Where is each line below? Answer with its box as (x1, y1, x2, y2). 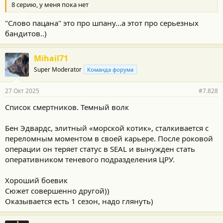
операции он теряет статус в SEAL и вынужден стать (5, 144, 195, 154)
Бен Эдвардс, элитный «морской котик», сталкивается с (5, 123, 209, 133)
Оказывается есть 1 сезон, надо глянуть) (5, 196, 153, 206)
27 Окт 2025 (5, 87, 39, 95)
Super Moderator (34, 65, 82, 74)
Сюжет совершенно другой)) (5, 186, 110, 196)
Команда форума (87, 66, 133, 73)
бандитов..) (5, 28, 47, 38)
